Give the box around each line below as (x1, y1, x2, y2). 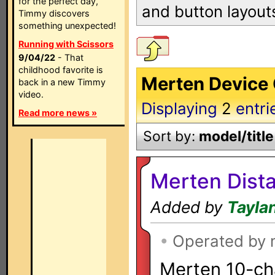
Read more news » (18, 107, 97, 118)
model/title (199, 128, 274, 145)
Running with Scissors (18, 39, 114, 49)
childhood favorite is (18, 64, 103, 75)
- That (55, 52, 83, 63)
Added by (150, 198, 227, 217)
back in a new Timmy (18, 77, 106, 87)
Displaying (141, 99, 217, 118)
